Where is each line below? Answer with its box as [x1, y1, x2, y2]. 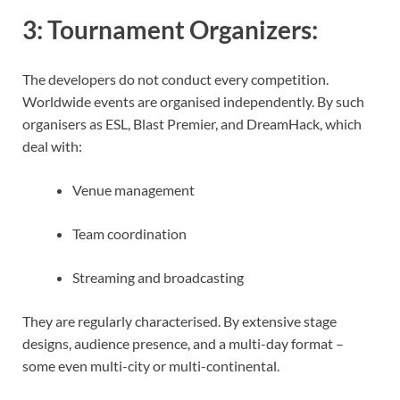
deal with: [22, 137, 82, 154]
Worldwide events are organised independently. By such [22, 92, 364, 110]
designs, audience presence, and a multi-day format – [22, 334, 344, 352]
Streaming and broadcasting [72, 268, 244, 286]
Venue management [72, 180, 195, 198]
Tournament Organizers [47, 13, 312, 45]
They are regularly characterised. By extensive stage [22, 312, 337, 329]
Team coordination [72, 224, 187, 242]
